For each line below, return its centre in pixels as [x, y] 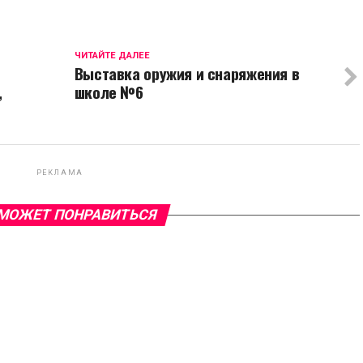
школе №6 [109, 92]
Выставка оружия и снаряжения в [187, 74]
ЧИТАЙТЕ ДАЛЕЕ [112, 56]
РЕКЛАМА [60, 173]
